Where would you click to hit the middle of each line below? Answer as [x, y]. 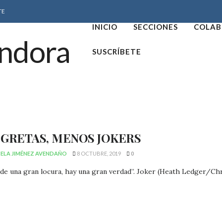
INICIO [105, 27]
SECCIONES [156, 27]
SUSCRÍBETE [117, 51]
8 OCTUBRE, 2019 [98, 153]
